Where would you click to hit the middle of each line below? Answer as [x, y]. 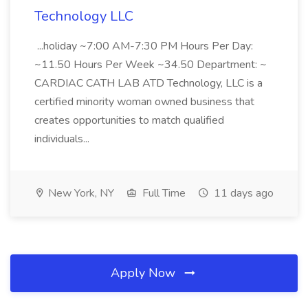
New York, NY [80, 193]
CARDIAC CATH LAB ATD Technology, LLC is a [148, 83]
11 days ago [242, 193]
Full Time [163, 193]
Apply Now [145, 273]
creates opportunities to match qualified [129, 120]
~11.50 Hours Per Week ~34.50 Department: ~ [151, 65]
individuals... [63, 139]
